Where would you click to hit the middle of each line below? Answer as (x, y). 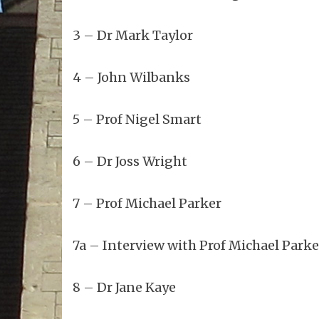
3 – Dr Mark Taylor (133, 36)
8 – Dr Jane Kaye (124, 288)
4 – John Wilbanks (131, 78)
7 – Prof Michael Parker (147, 204)
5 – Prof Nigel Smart (137, 120)
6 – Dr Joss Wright (130, 162)
